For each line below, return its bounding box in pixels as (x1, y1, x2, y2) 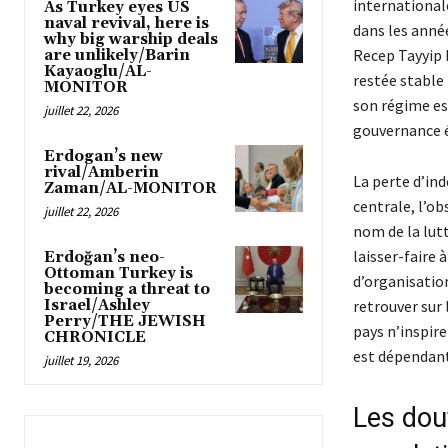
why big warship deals (44, 29, 218, 49)
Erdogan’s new (44, 146, 163, 166)
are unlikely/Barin (44, 45, 190, 65)
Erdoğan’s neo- (44, 247, 165, 267)
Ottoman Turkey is (44, 263, 193, 283)
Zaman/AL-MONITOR (44, 178, 217, 198)
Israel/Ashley (44, 295, 150, 315)
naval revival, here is (44, 13, 209, 33)
